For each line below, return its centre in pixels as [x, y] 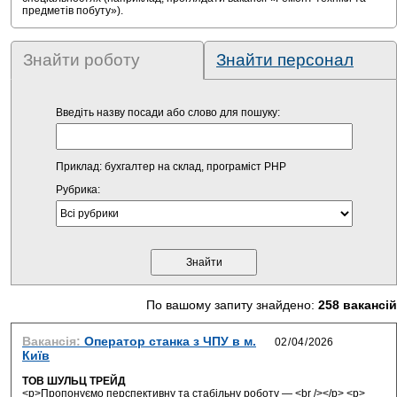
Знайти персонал [285, 60]
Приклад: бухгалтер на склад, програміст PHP [171, 167]
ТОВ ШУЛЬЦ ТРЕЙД [74, 381]
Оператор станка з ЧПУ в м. [170, 341]
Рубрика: [78, 190]
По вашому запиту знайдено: [232, 305]
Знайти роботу [82, 60]
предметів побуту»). [73, 11]
